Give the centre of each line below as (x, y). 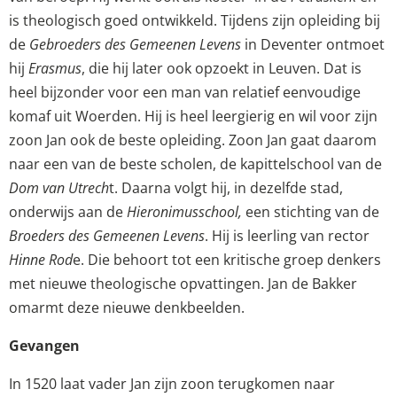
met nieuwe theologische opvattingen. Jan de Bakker (183, 284)
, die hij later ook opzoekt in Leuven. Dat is (222, 69)
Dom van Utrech (59, 188)
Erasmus (55, 69)
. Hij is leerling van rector (287, 236)
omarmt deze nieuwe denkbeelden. (127, 308)
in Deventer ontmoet (313, 45)
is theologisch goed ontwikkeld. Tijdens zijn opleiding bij (195, 21)
